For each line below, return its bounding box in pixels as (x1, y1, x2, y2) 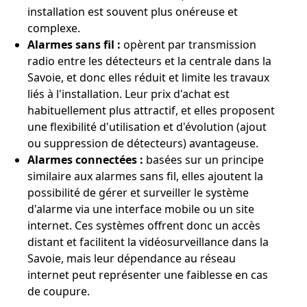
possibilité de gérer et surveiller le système (27, 185, 249, 200)
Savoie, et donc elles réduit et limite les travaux (27, 70, 269, 85)
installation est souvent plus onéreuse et (27, 4, 238, 19)
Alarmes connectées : (27, 152, 143, 167)
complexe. (27, 21, 80, 36)
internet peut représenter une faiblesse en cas (27, 267, 268, 282)
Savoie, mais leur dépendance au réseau (27, 251, 236, 266)
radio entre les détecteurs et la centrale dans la (27, 53, 271, 69)
